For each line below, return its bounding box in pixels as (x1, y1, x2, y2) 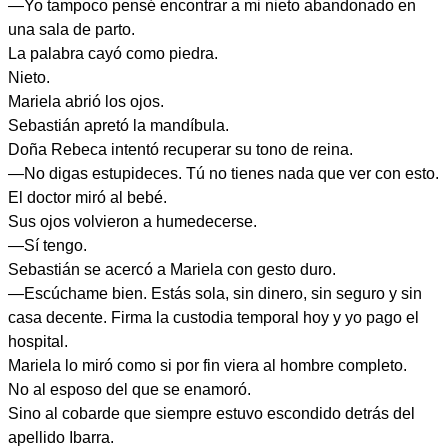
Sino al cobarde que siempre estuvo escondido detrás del (8, 405, 415, 422)
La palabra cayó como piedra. (8, 45, 218, 62)
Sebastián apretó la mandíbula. (8, 117, 229, 134)
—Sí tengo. (8, 237, 87, 254)
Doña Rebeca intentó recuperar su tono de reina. (8, 141, 353, 158)
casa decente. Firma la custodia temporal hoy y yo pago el (8, 309, 419, 326)
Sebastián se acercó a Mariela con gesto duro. (8, 261, 336, 278)
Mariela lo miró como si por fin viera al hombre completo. (8, 357, 407, 374)
